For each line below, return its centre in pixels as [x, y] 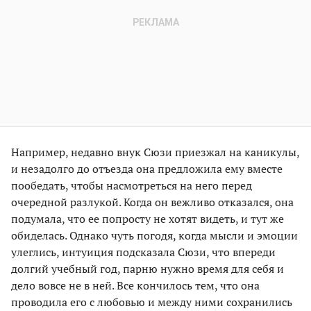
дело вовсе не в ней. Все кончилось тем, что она [135, 285]
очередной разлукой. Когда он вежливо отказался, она [152, 202]
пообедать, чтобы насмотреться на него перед [132, 185]
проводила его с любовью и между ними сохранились [152, 302]
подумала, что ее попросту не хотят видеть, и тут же [148, 218]
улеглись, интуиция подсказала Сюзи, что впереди [143, 252]
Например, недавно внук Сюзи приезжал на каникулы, [155, 152]
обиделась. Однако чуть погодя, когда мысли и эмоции [154, 235]
